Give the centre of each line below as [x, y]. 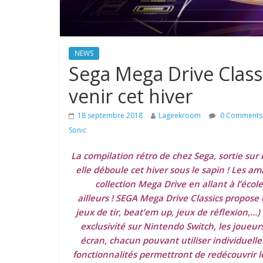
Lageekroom [180, 115]
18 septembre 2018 [110, 115]
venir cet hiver [131, 96]
